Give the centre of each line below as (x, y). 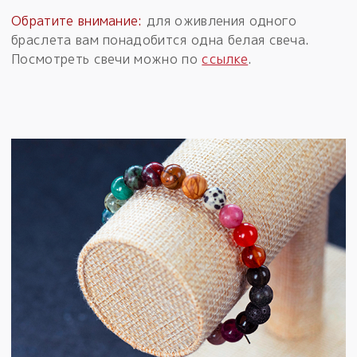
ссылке (225, 59)
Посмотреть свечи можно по (107, 59)
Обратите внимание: (77, 20)
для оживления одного (220, 20)
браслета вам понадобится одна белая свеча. (161, 39)
